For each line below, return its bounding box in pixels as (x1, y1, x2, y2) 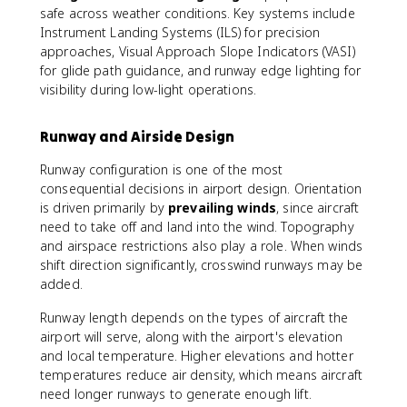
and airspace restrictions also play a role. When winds (40, 237, 363, 254)
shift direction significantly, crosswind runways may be (40, 256, 363, 273)
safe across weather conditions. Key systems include (40, 5, 355, 22)
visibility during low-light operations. (40, 81, 257, 98)
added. (40, 275, 83, 293)
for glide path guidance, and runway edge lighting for (40, 62, 361, 79)
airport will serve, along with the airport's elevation (40, 328, 343, 345)
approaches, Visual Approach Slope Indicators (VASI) (40, 43, 355, 60)
